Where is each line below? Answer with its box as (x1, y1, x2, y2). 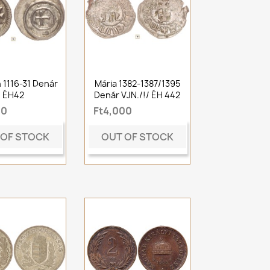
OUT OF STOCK (101, 130, 174, 144)
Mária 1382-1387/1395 (94, 78, 180, 90)
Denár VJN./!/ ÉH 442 (94, 89, 181, 101)
